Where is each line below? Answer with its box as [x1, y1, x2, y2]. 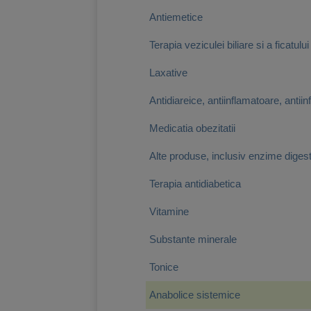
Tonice [149, 261, 178, 273]
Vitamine [149, 205, 189, 217]
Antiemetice [149, 11, 203, 23]
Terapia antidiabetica [149, 178, 241, 190]
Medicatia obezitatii [149, 122, 235, 134]
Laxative [149, 67, 187, 78]
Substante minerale [149, 233, 237, 245]
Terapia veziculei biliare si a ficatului [149, 39, 309, 51]
